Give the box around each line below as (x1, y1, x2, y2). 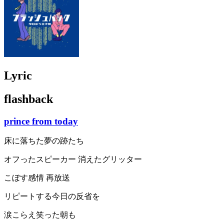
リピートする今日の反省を (4, 192, 100, 201)
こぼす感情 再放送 (4, 173, 70, 182)
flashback (4, 92, 53, 105)
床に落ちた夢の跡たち (4, 136, 84, 145)
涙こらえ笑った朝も (4, 210, 76, 219)
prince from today (4, 115, 78, 126)
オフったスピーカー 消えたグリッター (4, 155, 142, 164)
